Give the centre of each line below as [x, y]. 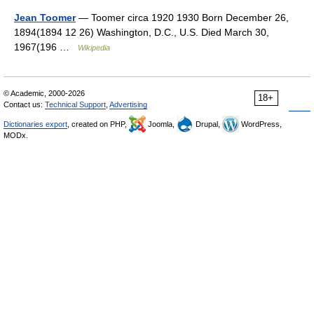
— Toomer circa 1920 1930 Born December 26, [182, 18]
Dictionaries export [35, 124]
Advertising [128, 104]
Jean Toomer [45, 18]
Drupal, [208, 124]
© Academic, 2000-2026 [44, 93]
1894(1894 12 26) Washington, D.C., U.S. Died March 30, [142, 32]
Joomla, [161, 124]
